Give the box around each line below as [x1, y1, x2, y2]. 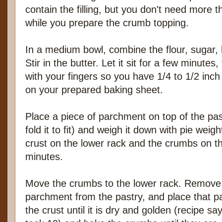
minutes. [25, 151, 63, 163]
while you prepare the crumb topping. [25, 17, 189, 29]
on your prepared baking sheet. [25, 84, 163, 96]
